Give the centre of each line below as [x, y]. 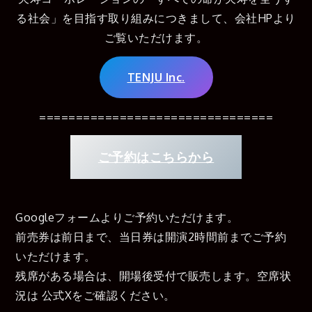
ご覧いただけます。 [156, 38]
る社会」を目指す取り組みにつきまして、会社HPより [156, 18]
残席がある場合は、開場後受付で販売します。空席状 [154, 276]
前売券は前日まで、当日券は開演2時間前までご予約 [151, 237]
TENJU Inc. [156, 77]
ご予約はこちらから [156, 157]
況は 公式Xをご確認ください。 [95, 296]
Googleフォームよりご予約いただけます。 [127, 218]
